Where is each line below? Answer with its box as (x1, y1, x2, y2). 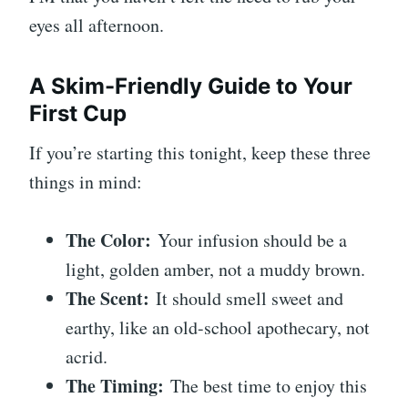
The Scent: (66, 285, 149, 312)
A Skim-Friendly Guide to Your (29, 73, 352, 100)
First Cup (29, 100, 127, 127)
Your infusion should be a (151, 228, 347, 253)
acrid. (66, 344, 107, 370)
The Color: (66, 227, 151, 254)
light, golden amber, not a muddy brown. (66, 257, 365, 282)
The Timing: (66, 372, 164, 400)
